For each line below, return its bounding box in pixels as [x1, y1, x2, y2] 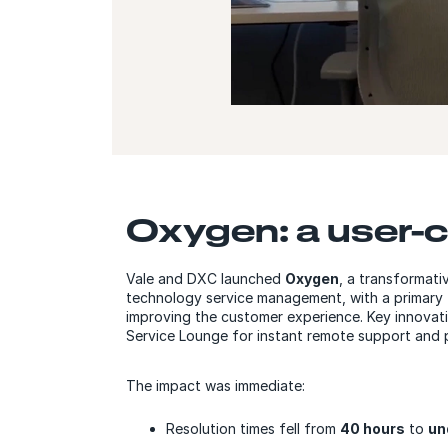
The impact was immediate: [125, 376, 305, 394]
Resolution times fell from [165, 419, 340, 437]
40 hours [339, 419, 405, 437]
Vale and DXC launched [125, 270, 285, 288]
